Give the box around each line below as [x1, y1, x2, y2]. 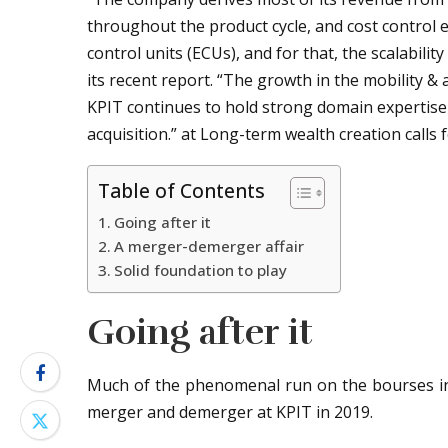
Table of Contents [98, 177, 265, 205]
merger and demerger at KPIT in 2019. [87, 401, 373, 423]
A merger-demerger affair [114, 236, 305, 256]
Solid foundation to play [114, 260, 288, 280]
